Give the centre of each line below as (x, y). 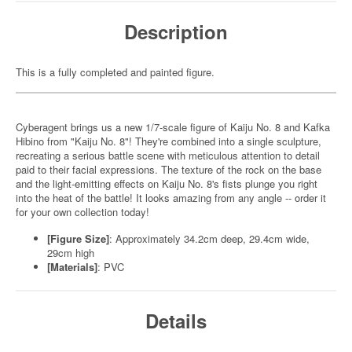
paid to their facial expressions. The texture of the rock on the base (169, 169)
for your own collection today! (82, 212)
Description (176, 31)
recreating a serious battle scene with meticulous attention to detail (168, 155)
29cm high (71, 253)
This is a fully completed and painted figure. (115, 72)
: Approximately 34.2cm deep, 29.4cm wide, (209, 238)
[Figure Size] (78, 238)
